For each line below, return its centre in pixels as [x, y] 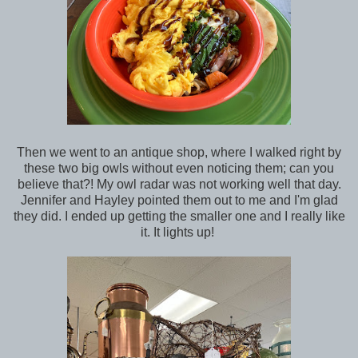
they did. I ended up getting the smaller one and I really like [179, 217]
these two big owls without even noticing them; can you [179, 169]
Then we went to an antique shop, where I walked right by [179, 153]
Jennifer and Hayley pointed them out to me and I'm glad [179, 201]
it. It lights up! [179, 233]
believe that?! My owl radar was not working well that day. [179, 185]
